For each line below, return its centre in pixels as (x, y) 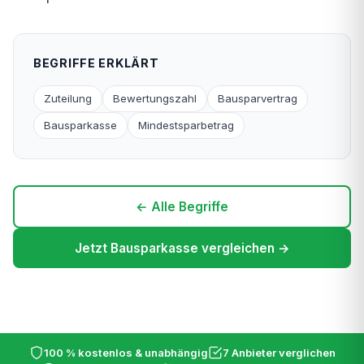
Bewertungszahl (155, 98)
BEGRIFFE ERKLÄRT (96, 63)
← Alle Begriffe (182, 206)
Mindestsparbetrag (186, 125)
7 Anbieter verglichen (279, 352)
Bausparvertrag (258, 98)
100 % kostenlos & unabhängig (126, 352)
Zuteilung (68, 98)
